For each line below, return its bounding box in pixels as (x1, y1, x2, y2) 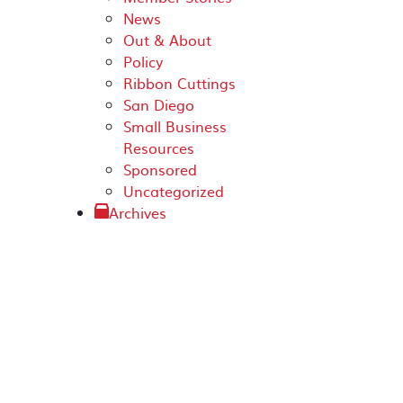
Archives (109, 201, 166, 223)
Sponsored (123, 158, 197, 180)
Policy (123, 50, 163, 72)
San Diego (123, 94, 194, 115)
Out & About (123, 29, 211, 50)
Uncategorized (123, 180, 224, 201)
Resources (123, 137, 194, 158)
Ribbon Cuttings (123, 72, 236, 94)
